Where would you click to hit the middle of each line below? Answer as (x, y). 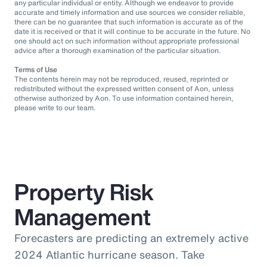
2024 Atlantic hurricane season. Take (109, 254)
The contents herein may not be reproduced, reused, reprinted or (121, 79)
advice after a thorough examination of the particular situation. (117, 50)
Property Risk (84, 192)
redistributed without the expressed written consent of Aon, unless (124, 88)
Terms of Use (36, 69)
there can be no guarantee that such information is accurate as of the (129, 21)
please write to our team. (55, 107)
